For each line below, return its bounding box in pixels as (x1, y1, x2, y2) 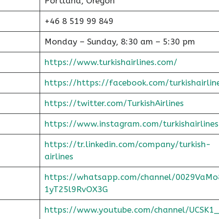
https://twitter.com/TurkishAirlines (44, 98, 184, 108)
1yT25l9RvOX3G (44, 184, 108, 194)
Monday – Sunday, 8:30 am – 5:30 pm (44, 37, 195, 46)
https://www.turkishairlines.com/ (44, 57, 177, 67)
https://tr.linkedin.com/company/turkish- (44, 139, 211, 149)
